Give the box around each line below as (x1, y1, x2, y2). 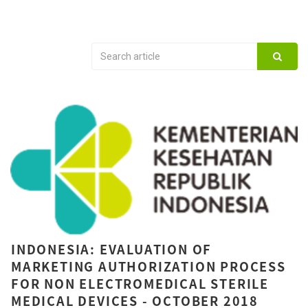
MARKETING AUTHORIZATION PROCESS (11, 256, 286, 276)
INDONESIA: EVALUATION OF (11, 239, 212, 258)
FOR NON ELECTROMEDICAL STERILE (11, 274, 269, 293)
